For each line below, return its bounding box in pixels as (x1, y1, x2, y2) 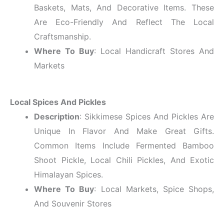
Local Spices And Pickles (10, 96, 106, 107)
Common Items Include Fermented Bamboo (34, 140, 214, 150)
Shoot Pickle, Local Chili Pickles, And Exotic (34, 154, 214, 165)
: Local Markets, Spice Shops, (94, 183, 214, 194)
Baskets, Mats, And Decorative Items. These (34, 2, 214, 12)
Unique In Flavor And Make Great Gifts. (34, 125, 214, 136)
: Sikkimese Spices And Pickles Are (79, 111, 214, 121)
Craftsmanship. (34, 31, 91, 41)
